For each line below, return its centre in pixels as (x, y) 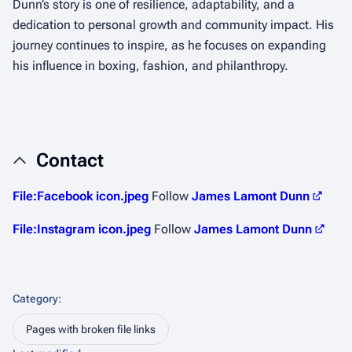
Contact (70, 160)
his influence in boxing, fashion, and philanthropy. (150, 66)
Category (35, 299)
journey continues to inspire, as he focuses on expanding (169, 45)
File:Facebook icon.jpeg (81, 196)
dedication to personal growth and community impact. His (173, 25)
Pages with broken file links (91, 329)
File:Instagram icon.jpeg (82, 229)
